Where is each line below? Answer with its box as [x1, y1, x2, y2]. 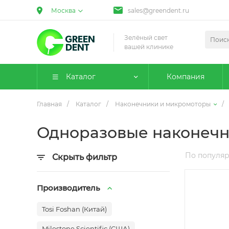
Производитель [37, 183, 100, 193]
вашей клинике [124, 42, 173, 51]
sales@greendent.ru [128, 7, 189, 14]
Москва [51, 7, 76, 14]
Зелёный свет [124, 33, 168, 41]
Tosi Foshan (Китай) [42, 205, 107, 213]
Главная [37, 100, 62, 108]
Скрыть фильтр [52, 152, 117, 162]
